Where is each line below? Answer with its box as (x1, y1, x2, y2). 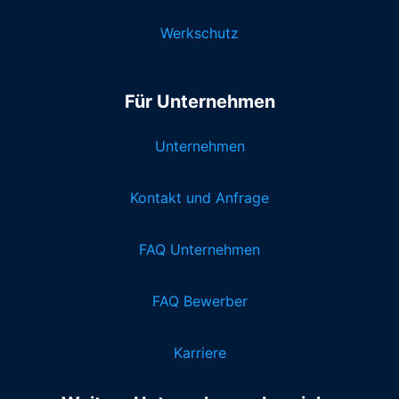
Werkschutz (160, 24, 239, 43)
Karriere (173, 344, 226, 362)
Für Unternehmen (124, 91, 275, 113)
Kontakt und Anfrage (130, 189, 269, 208)
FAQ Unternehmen (139, 240, 260, 259)
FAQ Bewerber (151, 292, 248, 311)
